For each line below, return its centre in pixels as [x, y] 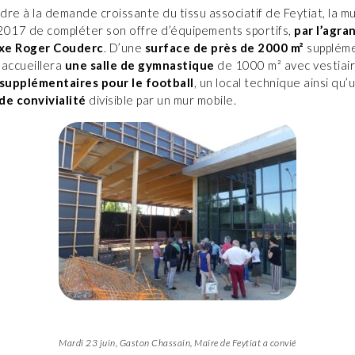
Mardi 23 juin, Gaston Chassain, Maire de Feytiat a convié [177, 343]
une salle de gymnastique [139, 65]
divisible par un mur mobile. [161, 100]
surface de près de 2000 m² [225, 48]
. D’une [124, 48]
